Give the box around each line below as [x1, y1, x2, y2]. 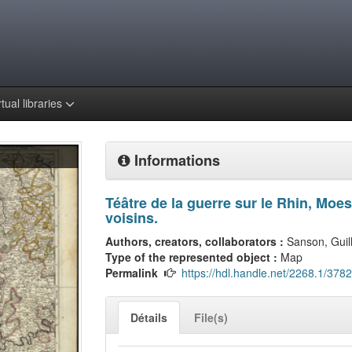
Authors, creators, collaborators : [105, 233, 287, 249]
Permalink [105, 265, 158, 280]
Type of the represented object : [105, 249, 280, 265]
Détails [130, 310, 167, 325]
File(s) [194, 310, 228, 325]
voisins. [105, 207, 158, 228]
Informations [130, 150, 220, 170]
